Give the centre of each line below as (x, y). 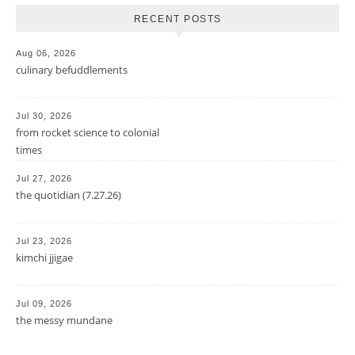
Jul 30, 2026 (44, 115)
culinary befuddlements (72, 69)
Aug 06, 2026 (46, 53)
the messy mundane (64, 320)
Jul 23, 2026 (44, 240)
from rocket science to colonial (88, 132)
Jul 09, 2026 (44, 303)
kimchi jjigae (44, 257)
